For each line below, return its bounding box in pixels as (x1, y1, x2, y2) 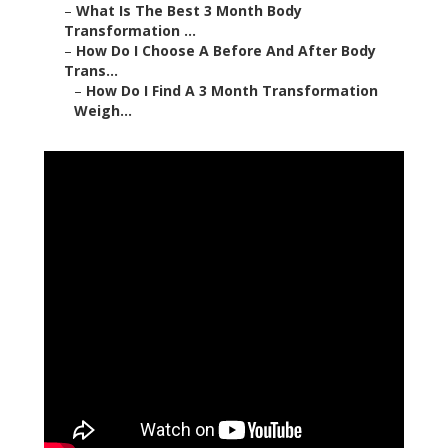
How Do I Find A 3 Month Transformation (86, 81, 378, 101)
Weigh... (74, 101, 132, 121)
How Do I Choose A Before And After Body (76, 41, 376, 61)
